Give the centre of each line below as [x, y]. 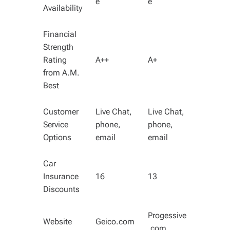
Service [56, 124]
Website [57, 222]
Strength [58, 47]
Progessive [167, 215]
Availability [63, 8]
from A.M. [61, 73]
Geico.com [115, 222]
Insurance [61, 176]
